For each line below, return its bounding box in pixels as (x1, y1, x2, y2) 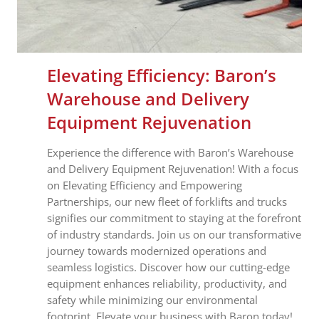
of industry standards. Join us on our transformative (47, 226, 301, 241)
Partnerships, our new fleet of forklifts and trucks (47, 194, 287, 209)
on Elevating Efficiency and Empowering (47, 177, 242, 192)
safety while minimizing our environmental (47, 292, 258, 307)
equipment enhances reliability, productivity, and (47, 276, 287, 291)
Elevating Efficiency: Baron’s (47, 63, 276, 87)
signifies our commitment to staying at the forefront (47, 210, 301, 225)
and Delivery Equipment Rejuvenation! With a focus (47, 161, 298, 176)
